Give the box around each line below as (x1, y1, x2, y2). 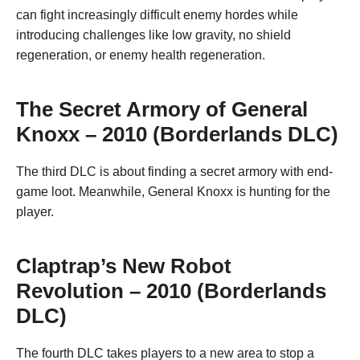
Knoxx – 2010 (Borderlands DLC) (16, 122, 338, 145)
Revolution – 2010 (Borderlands (16, 279, 326, 302)
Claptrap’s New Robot (16, 254, 231, 277)
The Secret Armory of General (16, 97, 308, 121)
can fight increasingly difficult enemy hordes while (16, 7, 298, 22)
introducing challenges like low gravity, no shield (16, 27, 291, 42)
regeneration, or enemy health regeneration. (16, 47, 265, 62)
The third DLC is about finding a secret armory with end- (16, 164, 333, 178)
